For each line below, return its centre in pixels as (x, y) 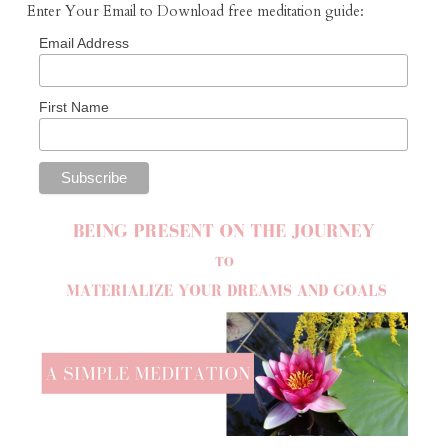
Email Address (83, 43)
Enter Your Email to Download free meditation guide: (195, 12)
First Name (73, 106)
